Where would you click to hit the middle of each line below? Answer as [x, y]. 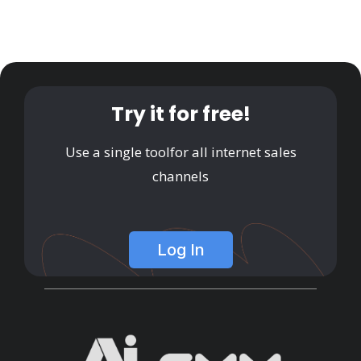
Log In [180, 250]
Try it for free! [180, 114]
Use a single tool [117, 152]
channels [180, 176]
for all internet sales [233, 152]
